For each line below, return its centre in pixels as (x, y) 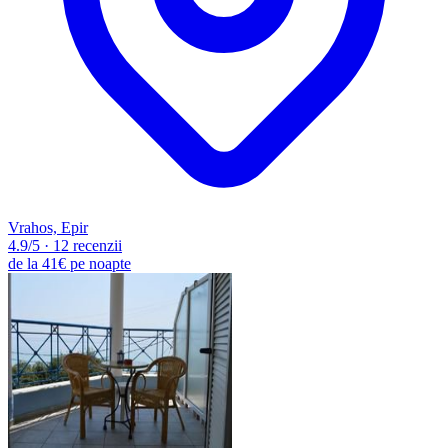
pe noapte (100, 264)
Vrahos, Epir (48, 228)
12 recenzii (87, 246)
